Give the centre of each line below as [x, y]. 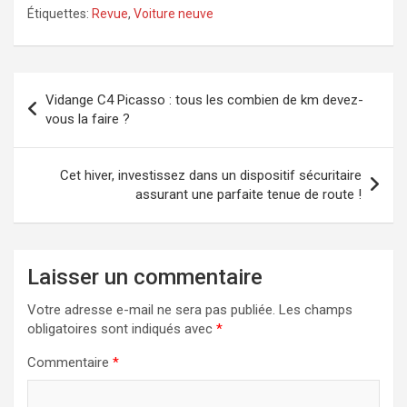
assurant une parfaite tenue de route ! [248, 194]
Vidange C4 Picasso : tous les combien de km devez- [204, 99]
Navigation [68, 85]
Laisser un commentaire [145, 277]
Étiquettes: [58, 13]
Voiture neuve [174, 13]
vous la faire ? [88, 119]
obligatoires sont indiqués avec [122, 328]
